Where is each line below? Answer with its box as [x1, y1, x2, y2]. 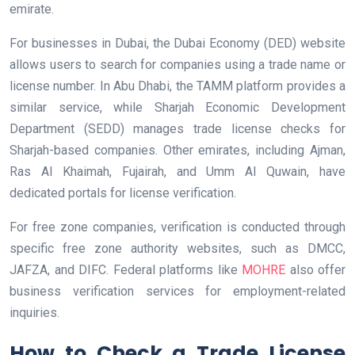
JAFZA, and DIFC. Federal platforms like [10, 262, 242, 278]
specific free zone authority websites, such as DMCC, [10, 241, 345, 257]
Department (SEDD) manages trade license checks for [10, 121, 345, 137]
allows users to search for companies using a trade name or [10, 57, 345, 73]
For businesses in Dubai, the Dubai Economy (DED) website [10, 36, 345, 52]
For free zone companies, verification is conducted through [10, 219, 345, 235]
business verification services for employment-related [10, 284, 345, 300]
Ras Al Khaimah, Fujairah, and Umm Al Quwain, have [10, 164, 345, 180]
